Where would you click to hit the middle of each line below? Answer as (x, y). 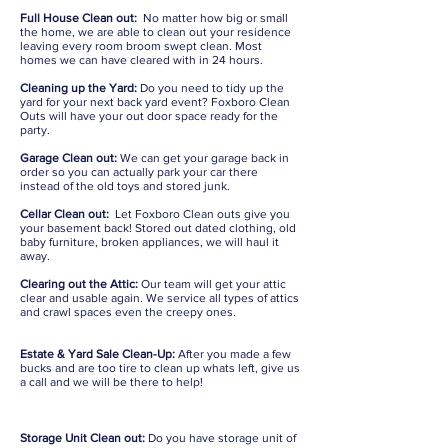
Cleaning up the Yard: (78, 88)
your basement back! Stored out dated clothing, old (158, 228)
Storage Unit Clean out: (82, 438)
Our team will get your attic (213, 284)
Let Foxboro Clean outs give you (199, 214)
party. (35, 130)
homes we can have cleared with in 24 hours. (141, 60)
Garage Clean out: (68, 158)
